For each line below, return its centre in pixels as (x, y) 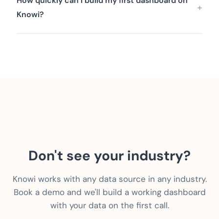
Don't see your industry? (109, 156)
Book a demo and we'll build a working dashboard (109, 192)
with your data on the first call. (109, 206)
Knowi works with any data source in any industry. (109, 179)
